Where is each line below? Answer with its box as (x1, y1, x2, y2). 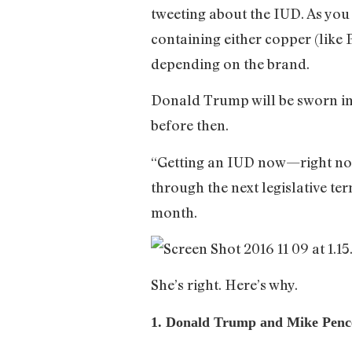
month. (151, 203, 197, 221)
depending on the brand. (151, 54, 310, 72)
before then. (151, 116, 229, 134)
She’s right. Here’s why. (151, 276, 298, 294)
